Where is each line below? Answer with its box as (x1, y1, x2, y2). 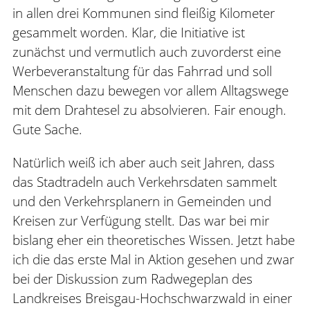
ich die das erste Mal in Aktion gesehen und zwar (12, 250, 294, 268)
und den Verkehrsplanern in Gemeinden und (12, 192, 271, 210)
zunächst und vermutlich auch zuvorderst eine (12, 42, 281, 61)
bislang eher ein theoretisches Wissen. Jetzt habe (12, 230, 295, 249)
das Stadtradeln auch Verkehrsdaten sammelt (12, 172, 277, 191)
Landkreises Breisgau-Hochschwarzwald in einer (12, 289, 292, 307)
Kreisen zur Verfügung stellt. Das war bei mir (12, 211, 269, 230)
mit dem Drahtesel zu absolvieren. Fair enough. (12, 100, 286, 119)
